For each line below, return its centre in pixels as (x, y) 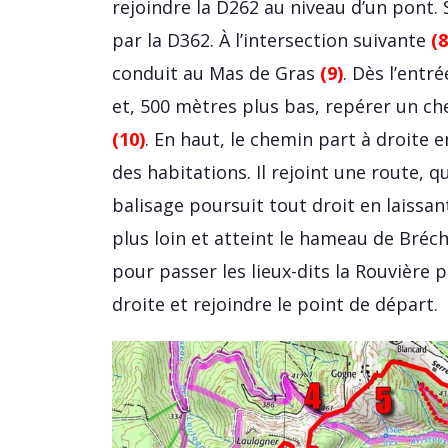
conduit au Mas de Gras (216, 73)
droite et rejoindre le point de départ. (275, 304)
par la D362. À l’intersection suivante (271, 40)
